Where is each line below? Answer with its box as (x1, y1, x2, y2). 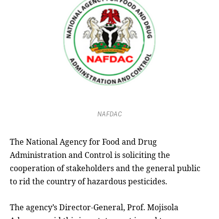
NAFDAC (97, 110, 122, 118)
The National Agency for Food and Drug (10, 136, 157, 147)
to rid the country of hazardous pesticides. (10, 175, 167, 187)
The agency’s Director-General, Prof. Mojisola (10, 201, 178, 213)
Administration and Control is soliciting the (10, 149, 170, 160)
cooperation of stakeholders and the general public (10, 162, 200, 174)
